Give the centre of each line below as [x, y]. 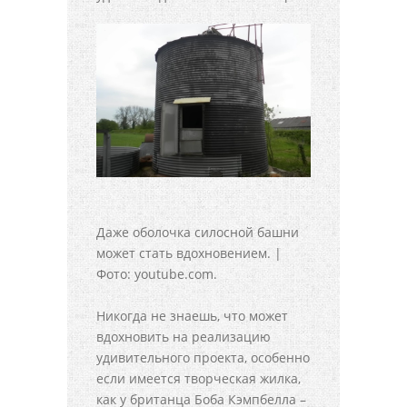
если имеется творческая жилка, [199, 379]
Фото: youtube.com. [157, 274]
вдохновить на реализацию [184, 337]
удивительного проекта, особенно [203, 358]
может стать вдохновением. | [189, 253]
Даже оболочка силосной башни [198, 233]
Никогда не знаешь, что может [192, 316]
